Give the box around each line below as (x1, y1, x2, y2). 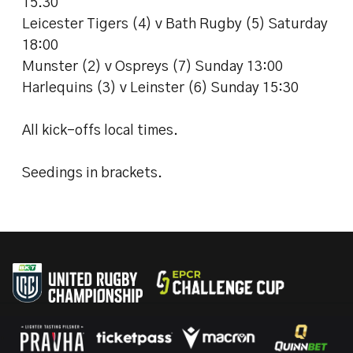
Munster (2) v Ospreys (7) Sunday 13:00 (22, 60, 283, 74)
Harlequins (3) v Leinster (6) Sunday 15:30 (22, 81, 299, 95)
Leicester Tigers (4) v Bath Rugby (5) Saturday (22, 17, 328, 32)
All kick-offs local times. (22, 124, 178, 138)
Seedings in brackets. (22, 166, 162, 180)
